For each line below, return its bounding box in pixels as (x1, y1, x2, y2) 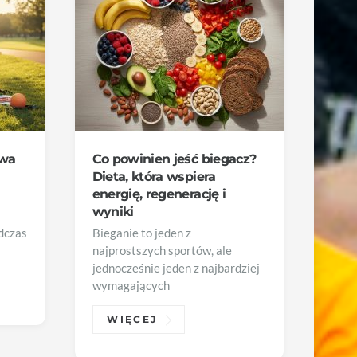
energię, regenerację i (92, 185, 226, 202)
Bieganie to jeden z (92, 226, 191, 241)
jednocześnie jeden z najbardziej (92, 261, 260, 276)
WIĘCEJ (107, 314, 158, 326)
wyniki (92, 202, 134, 219)
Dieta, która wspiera (92, 167, 216, 184)
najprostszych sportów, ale (92, 244, 232, 258)
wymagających (92, 279, 170, 293)
